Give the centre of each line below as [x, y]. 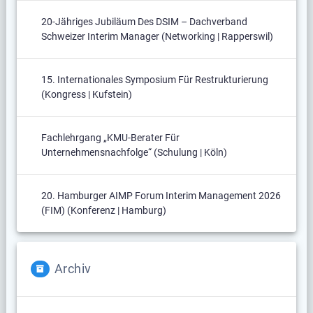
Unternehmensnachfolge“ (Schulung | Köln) [134, 153]
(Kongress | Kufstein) [86, 95]
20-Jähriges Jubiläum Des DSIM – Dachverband [144, 22]
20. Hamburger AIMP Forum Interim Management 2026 [161, 196]
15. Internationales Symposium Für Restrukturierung [154, 80]
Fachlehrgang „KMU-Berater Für [110, 138]
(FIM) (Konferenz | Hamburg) [103, 211]
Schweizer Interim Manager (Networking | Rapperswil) [157, 37]
